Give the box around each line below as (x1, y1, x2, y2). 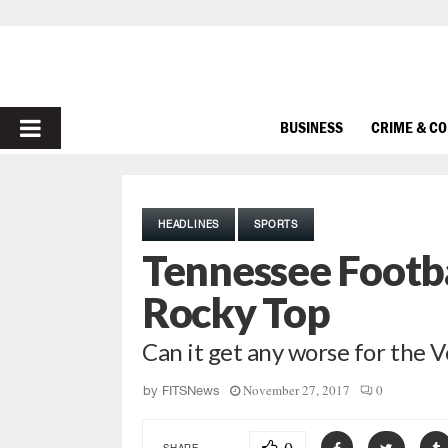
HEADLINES (158, 218, 220, 230)
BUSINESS (280, 117, 343, 136)
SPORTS (254, 218, 299, 230)
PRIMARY (18, 111, 125, 144)
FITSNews (162, 383, 220, 398)
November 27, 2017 (243, 381, 350, 399)
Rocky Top (142, 287, 330, 337)
